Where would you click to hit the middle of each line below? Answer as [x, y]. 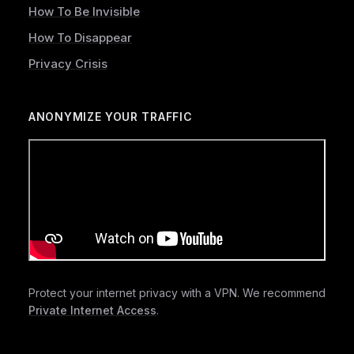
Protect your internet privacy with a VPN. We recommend [177, 292]
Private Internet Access [92, 310]
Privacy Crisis [68, 64]
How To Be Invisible [84, 11]
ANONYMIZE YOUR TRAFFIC [111, 117]
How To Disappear [80, 38]
